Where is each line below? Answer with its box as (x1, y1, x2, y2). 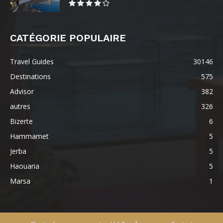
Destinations (10, 72, 51, 82)
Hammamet (10, 131, 49, 141)
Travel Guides (10, 57, 54, 67)
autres (10, 102, 30, 111)
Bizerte (10, 116, 33, 126)
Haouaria (10, 161, 39, 171)
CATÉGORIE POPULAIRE (10, 32, 126, 44)
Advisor (10, 87, 34, 97)
